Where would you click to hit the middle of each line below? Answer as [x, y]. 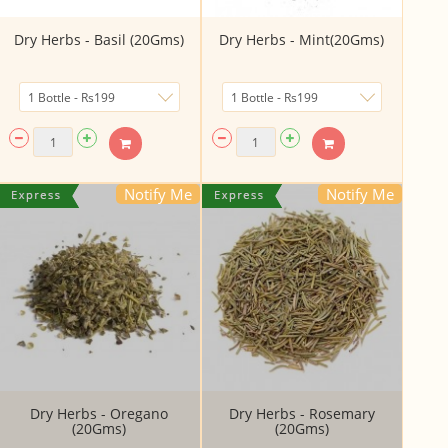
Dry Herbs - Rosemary [301, 413]
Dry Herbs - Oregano [99, 413]
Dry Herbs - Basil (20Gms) [99, 40]
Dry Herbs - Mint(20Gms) [302, 40]
